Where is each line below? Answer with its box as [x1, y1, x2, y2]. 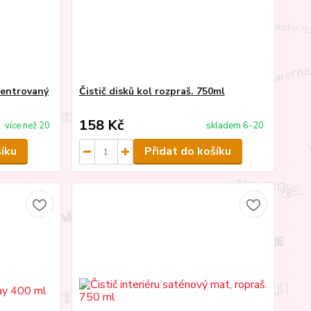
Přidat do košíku [144, 144, 231, 160]
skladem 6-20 [205, 119, 264, 133]
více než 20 [4, 119, 50, 133]
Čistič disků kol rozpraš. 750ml [78, 85, 225, 99]
